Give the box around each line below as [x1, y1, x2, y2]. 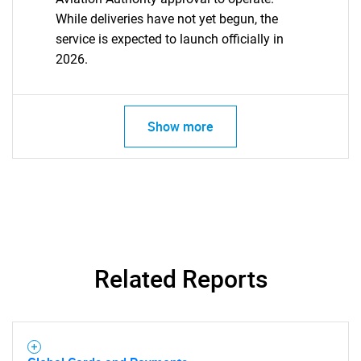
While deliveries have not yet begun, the [55, 11, 278, 27]
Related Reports [93, 262, 268, 295]
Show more [147, 118, 214, 135]
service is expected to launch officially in [55, 31, 284, 47]
